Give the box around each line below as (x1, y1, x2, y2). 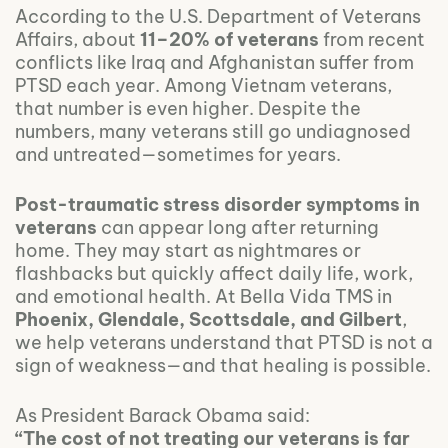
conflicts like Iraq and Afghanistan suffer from (15, 50, 414, 74)
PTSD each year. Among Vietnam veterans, (15, 73, 392, 97)
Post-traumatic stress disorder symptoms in (15, 192, 420, 216)
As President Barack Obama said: (15, 403, 310, 427)
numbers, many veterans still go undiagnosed (15, 119, 411, 143)
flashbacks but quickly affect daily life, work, (15, 261, 413, 285)
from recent (319, 27, 425, 51)
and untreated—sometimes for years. (15, 142, 341, 166)
